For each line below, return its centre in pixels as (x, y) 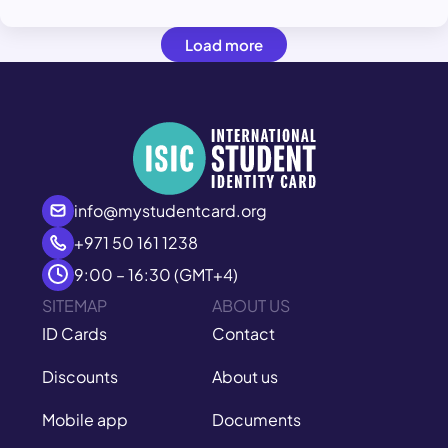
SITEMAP (74, 305)
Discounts (80, 376)
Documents (256, 419)
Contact (243, 333)
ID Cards (74, 333)
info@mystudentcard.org (170, 210)
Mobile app (85, 419)
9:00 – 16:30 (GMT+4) (156, 274)
